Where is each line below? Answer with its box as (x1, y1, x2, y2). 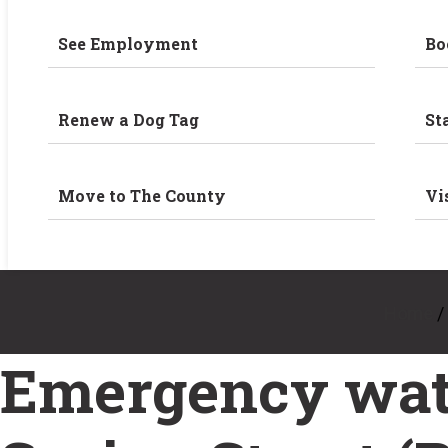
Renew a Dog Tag (58, 109, 200, 130)
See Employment (58, 33, 199, 54)
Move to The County (58, 185, 227, 206)
